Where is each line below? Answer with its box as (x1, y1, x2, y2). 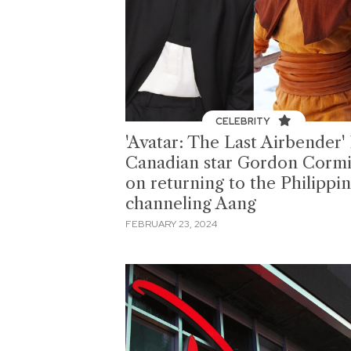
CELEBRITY (215, 115, 273, 128)
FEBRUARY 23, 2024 (125, 217, 217, 230)
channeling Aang (125, 194, 256, 214)
